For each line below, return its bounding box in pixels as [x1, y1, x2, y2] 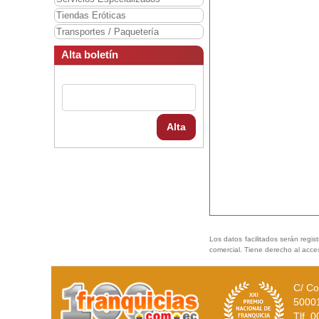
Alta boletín [61, 48, 118, 61]
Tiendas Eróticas [56, 10, 126, 21]
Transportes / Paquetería [56, 26, 159, 38]
